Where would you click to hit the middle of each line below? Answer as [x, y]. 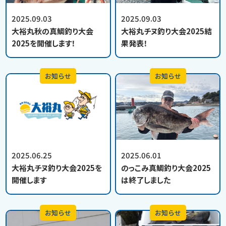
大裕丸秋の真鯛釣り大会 [53, 31]
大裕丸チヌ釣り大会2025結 [167, 31]
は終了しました [146, 180]
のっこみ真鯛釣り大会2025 [166, 168]
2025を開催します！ [44, 43]
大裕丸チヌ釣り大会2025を [57, 168]
